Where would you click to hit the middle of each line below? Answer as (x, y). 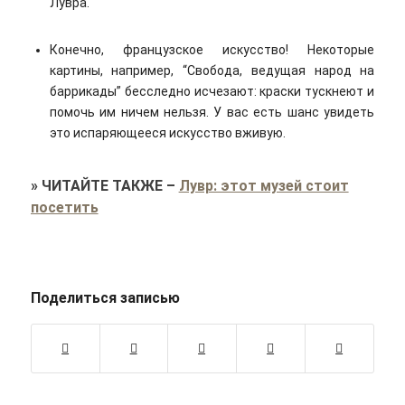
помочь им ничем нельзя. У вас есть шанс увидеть (212, 113)
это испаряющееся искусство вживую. (167, 133)
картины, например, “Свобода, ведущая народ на (212, 71)
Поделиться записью (105, 297)
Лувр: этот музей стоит (264, 186)
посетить (64, 208)
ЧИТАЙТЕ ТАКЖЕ (102, 186)
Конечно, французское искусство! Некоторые (212, 50)
